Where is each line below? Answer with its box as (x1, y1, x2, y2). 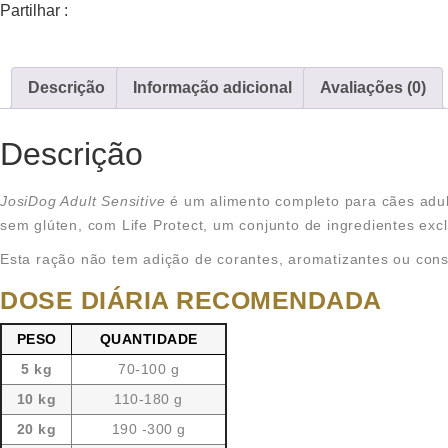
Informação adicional (133, 78, 292, 96)
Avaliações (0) (320, 78, 426, 96)
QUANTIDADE (99, 330, 198, 347)
